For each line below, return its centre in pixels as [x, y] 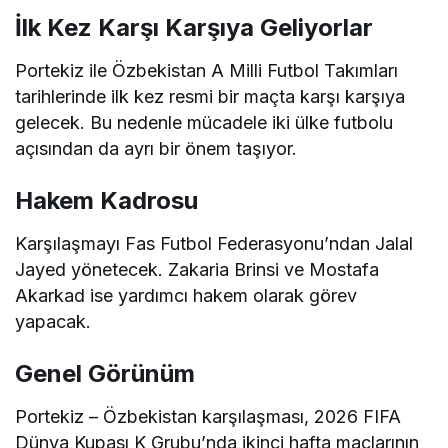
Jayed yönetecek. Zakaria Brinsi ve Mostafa [197, 269]
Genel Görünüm [105, 373]
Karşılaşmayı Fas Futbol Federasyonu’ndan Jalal [214, 243]
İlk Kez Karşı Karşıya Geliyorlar [194, 27]
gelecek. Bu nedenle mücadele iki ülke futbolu [204, 122]
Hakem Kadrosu [106, 200]
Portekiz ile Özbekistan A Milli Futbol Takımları [207, 70]
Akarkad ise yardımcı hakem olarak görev [186, 295]
